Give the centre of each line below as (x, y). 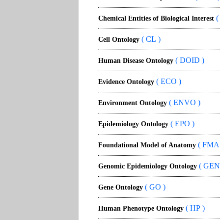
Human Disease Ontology (136, 61)
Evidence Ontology (126, 82)
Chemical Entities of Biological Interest (156, 18)
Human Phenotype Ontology (141, 208)
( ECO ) (168, 81)
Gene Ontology (121, 187)
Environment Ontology (133, 103)
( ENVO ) (184, 102)
